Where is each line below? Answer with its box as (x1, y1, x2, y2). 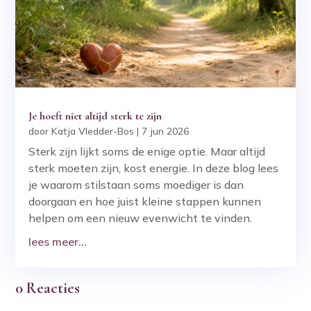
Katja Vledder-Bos (51, 125, 135, 138)
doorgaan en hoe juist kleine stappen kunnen (28, 194, 262, 209)
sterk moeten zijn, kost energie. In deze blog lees (28, 161, 279, 176)
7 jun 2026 (142, 125, 190, 138)
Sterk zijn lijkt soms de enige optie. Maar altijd (28, 144, 266, 159)
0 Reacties (15, 278, 81, 297)
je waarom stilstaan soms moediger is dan (28, 178, 244, 192)
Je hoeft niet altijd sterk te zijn (28, 109, 162, 124)
